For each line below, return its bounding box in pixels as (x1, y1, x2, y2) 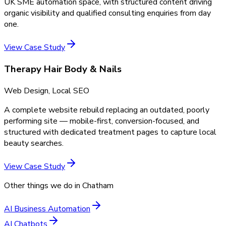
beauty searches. (4, 137, 64, 149)
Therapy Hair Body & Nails (4, 63, 122, 76)
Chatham (82, 180, 114, 191)
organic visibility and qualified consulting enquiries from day (4, 8, 211, 19)
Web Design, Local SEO (4, 85, 89, 96)
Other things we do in (4, 180, 82, 191)
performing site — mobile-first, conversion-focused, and (4, 115, 199, 127)
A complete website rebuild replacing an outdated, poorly (4, 104, 209, 116)
